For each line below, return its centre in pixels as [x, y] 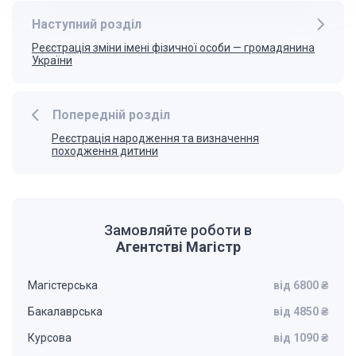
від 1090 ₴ [301, 338]
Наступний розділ [87, 24]
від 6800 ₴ [301, 285]
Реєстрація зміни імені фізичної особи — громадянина [173, 48]
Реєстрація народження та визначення [155, 138]
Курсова [50, 338]
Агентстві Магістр [178, 247]
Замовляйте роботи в [178, 230]
